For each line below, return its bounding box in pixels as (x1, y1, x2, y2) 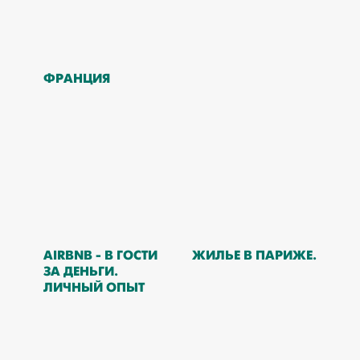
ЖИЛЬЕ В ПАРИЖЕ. (191, 247, 317, 264)
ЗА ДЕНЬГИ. (43, 263, 118, 280)
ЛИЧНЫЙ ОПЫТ (43, 279, 145, 296)
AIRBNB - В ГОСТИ (43, 247, 157, 264)
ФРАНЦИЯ (43, 70, 110, 87)
